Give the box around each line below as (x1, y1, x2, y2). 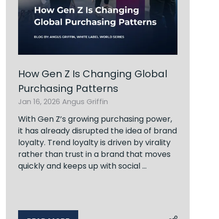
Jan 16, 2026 (18, 96, 62, 107)
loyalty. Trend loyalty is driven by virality (18, 136, 171, 148)
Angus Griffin (62, 96, 108, 107)
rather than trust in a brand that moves (18, 148, 171, 160)
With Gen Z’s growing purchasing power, (18, 113, 172, 125)
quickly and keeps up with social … (18, 160, 147, 172)
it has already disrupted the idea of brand (18, 125, 177, 136)
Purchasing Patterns (18, 81, 118, 95)
